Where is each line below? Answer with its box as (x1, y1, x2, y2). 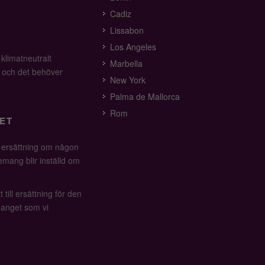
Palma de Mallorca (110, 91, 180, 102)
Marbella (110, 57, 143, 69)
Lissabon (110, 24, 144, 36)
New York (110, 74, 146, 86)
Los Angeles (110, 41, 157, 53)
